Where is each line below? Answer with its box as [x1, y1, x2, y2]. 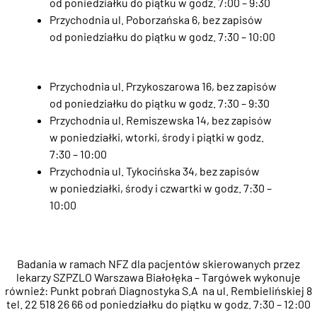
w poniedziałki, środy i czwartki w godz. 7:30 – [49, 181, 272, 195]
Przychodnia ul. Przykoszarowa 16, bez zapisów [49, 79, 277, 93]
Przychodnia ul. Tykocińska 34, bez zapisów [49, 164, 260, 178]
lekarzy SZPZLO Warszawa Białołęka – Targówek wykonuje [16, 270, 301, 284]
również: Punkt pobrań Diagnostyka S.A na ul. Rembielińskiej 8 [5, 284, 312, 298]
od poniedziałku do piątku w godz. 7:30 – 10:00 [49, 30, 275, 44]
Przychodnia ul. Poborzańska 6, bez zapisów [49, 13, 263, 27]
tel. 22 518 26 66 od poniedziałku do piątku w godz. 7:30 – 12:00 [6, 297, 311, 311]
